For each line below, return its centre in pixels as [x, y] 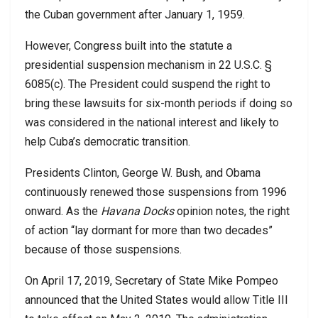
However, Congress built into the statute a [128, 45]
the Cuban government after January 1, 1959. [135, 14]
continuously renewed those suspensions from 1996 [156, 192]
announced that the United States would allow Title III [157, 300]
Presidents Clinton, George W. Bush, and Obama [143, 172]
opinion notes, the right [232, 211]
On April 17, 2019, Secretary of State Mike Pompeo [152, 280]
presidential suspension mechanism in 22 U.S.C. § [148, 65]
